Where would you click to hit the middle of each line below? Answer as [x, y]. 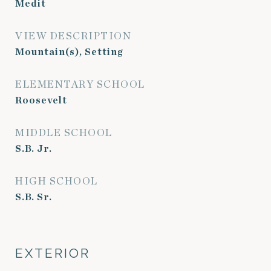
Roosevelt [41, 100]
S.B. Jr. [34, 149]
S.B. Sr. [34, 197]
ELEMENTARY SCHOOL [80, 84]
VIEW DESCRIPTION [73, 36]
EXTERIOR [53, 253]
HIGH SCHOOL [57, 181]
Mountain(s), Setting [69, 52]
